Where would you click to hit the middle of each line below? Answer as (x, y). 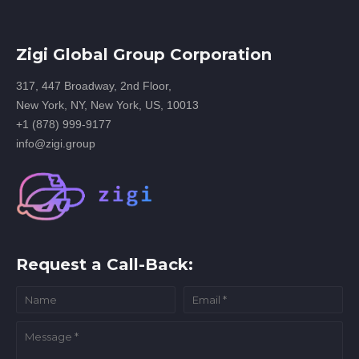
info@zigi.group (56, 143)
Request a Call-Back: (105, 264)
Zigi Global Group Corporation (144, 54)
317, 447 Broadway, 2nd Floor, (94, 86)
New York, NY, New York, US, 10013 (107, 105)
